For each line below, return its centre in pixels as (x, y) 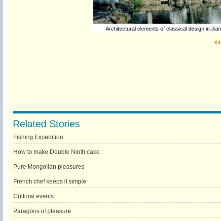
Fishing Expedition (38, 137)
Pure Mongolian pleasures (49, 167)
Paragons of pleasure (42, 211)
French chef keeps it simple (50, 182)
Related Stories (46, 124)
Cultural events (33, 196)
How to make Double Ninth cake (56, 152)
